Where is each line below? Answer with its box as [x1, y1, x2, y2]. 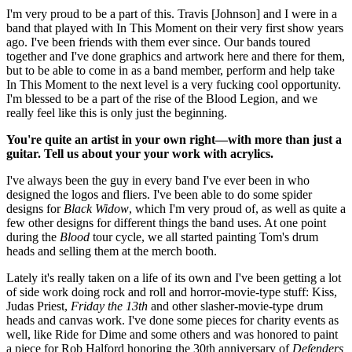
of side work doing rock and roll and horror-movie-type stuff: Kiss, [6, 284, 337, 299]
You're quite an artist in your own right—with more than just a [6, 132, 342, 146]
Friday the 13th [71, 299, 148, 313]
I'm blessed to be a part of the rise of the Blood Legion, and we [6, 91, 317, 105]
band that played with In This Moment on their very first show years [6, 20, 343, 35]
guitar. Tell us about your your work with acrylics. [6, 146, 273, 160]
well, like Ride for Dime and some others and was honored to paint [6, 327, 338, 341]
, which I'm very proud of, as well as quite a [129, 201, 346, 215]
